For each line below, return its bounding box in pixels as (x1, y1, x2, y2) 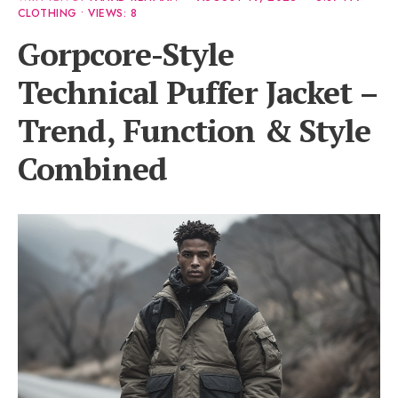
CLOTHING (18, 5, 77, 21)
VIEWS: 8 (88, 5, 138, 21)
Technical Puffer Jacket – (18, 71, 378, 113)
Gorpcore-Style (18, 33, 235, 75)
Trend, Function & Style (18, 109, 371, 151)
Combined (18, 147, 167, 189)
